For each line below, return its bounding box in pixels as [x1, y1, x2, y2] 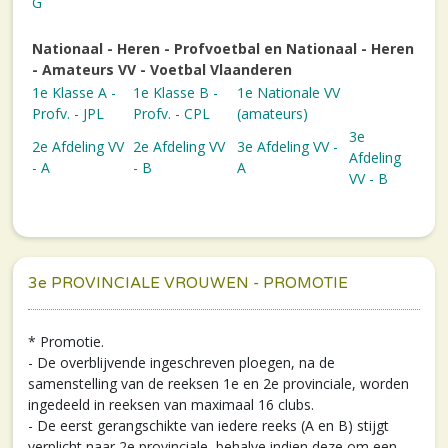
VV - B [349, 168, 388, 188]
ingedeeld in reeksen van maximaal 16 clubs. [28, 394, 314, 414]
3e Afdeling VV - [237, 136, 338, 156]
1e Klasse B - [133, 82, 218, 102]
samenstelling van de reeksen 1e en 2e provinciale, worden [28, 373, 409, 393]
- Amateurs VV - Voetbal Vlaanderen [32, 59, 292, 79]
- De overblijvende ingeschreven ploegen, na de [28, 352, 335, 372]
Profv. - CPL [133, 103, 210, 123]
